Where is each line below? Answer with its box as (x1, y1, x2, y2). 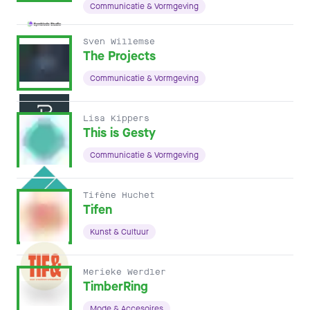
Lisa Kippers (83, 113, 149, 124)
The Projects (83, 48, 156, 64)
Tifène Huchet (83, 190, 155, 201)
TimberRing (83, 278, 148, 295)
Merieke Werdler (83, 266, 166, 277)
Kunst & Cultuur (90, 226, 149, 237)
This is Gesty (83, 125, 156, 141)
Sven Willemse (83, 36, 155, 47)
